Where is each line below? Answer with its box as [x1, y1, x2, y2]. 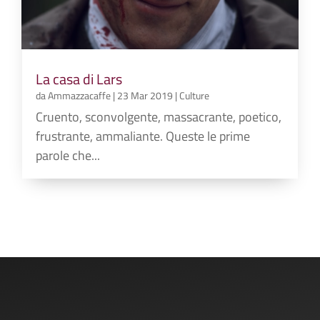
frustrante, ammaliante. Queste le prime [36, 126, 251, 146]
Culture [179, 87, 210, 103]
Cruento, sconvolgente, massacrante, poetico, [36, 106, 282, 126]
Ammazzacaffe [48, 87, 111, 103]
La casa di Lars [36, 67, 123, 90]
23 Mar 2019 [117, 87, 174, 103]
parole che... [36, 145, 101, 165]
